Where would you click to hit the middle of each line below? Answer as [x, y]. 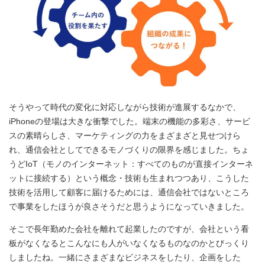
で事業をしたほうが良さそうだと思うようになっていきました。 [129, 206]
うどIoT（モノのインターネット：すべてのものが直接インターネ [131, 164]
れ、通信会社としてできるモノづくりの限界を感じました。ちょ [129, 149]
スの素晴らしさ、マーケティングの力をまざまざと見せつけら [125, 135]
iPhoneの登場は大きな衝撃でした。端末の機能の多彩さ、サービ [130, 121]
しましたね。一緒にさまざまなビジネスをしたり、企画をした [125, 257]
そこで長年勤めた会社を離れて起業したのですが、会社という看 [129, 229]
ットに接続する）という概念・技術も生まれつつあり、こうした [129, 178]
